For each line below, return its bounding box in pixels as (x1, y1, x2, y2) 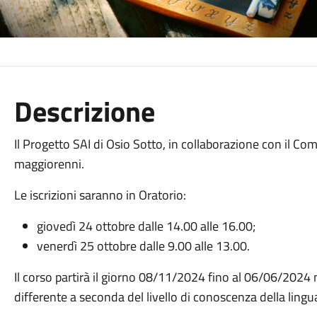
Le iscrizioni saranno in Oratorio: (13, 185, 186, 204)
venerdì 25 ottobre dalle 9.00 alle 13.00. (36, 236, 250, 255)
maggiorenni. (13, 154, 87, 173)
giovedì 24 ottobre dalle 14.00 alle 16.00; (36, 217, 255, 236)
